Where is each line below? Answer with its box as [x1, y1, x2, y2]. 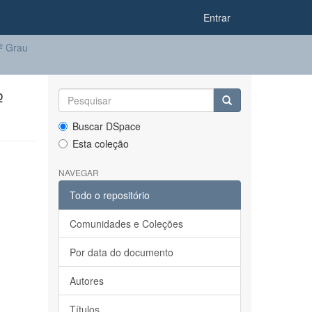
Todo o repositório [69, 188, 150, 202]
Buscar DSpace [72, 119, 141, 133]
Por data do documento [69, 245, 173, 259]
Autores [69, 274, 104, 288]
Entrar [203, 10, 231, 24]
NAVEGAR [58, 166, 99, 178]
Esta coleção [72, 136, 129, 150]
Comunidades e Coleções [69, 217, 183, 231]
